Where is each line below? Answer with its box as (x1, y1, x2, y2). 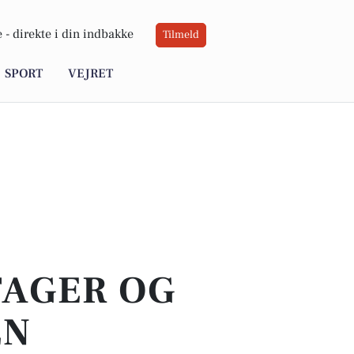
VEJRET (68, 66, 113, 82)
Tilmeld (163, 28, 199, 43)
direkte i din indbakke (13, 26, 134, 43)
